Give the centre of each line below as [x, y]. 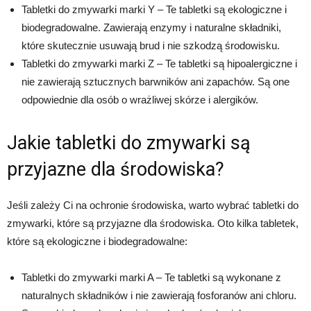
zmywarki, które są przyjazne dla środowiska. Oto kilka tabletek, [153, 224]
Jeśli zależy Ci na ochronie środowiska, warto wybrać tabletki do [153, 205]
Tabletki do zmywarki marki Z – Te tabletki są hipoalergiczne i [159, 64]
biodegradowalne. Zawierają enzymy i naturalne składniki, [151, 28]
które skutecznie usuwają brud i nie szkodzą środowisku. [151, 46]
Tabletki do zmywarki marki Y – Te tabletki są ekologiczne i [154, 10]
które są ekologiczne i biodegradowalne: [97, 242]
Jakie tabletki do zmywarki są [129, 143]
